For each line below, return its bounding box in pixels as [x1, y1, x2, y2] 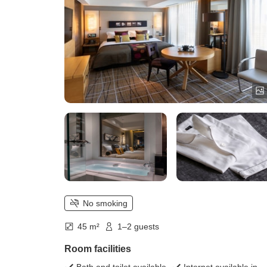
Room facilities [64, 244, 131, 254]
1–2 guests [117, 222, 159, 232]
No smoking [83, 198, 128, 209]
